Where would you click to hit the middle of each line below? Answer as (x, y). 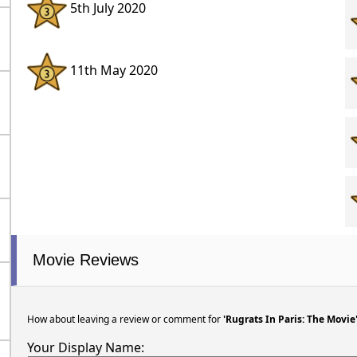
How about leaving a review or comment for (125, 319)
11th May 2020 (112, 71)
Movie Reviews (85, 259)
